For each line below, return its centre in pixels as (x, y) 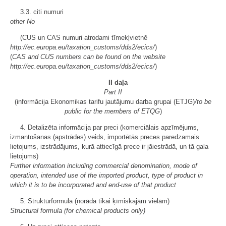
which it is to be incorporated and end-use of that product (93, 185)
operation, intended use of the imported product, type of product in (106, 175)
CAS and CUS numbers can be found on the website (89, 57)
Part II (113, 92)
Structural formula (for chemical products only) (78, 211)
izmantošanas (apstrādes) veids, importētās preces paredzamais (105, 137)
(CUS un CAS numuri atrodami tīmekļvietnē (84, 38)
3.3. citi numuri (42, 12)
